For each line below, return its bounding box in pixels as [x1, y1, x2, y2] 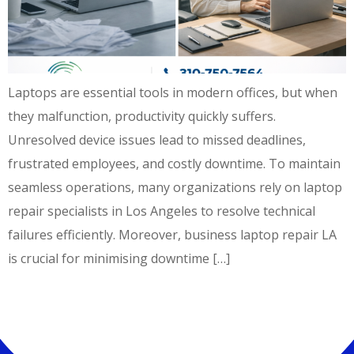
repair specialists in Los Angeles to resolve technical [8, 202, 315, 220]
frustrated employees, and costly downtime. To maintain [8, 155, 341, 172]
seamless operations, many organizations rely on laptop [8, 179, 342, 196]
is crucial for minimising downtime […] [8, 250, 230, 267]
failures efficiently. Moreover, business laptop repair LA [8, 226, 337, 243]
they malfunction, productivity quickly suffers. [8, 107, 276, 125]
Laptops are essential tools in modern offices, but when [8, 84, 337, 101]
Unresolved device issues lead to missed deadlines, [8, 131, 306, 149]
